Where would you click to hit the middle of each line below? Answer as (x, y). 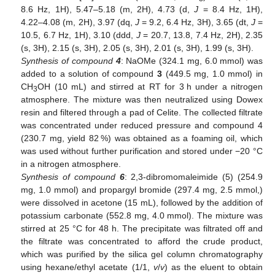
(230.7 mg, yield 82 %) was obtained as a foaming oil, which (142, 138)
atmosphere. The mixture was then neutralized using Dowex (142, 100)
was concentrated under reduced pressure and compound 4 (142, 126)
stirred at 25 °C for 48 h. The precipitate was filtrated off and (142, 229)
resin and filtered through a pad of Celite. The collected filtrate (142, 113)
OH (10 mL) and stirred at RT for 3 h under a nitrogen (150, 87)
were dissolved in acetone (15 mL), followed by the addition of (142, 203)
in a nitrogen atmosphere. (71, 164)
